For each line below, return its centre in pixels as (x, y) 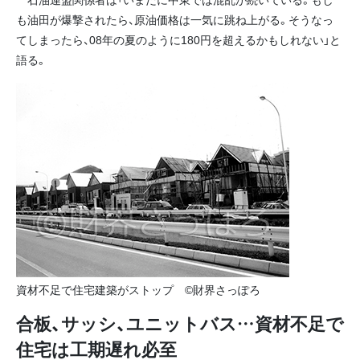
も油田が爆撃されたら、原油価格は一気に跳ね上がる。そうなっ (175, 19)
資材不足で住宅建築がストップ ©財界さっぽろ (138, 290)
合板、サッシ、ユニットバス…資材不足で (180, 323)
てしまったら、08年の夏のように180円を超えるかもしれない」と (178, 39)
